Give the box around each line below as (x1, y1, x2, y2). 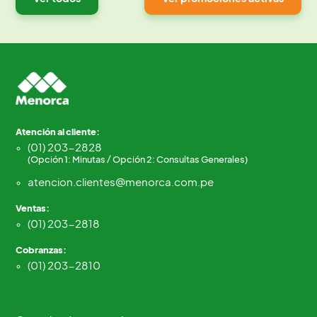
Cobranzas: (16, 244, 67, 256)
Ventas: (16, 202, 50, 214)
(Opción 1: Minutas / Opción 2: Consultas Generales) (28, 154, 248, 166)
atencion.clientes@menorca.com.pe (28, 175, 214, 189)
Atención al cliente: (16, 126, 100, 138)
